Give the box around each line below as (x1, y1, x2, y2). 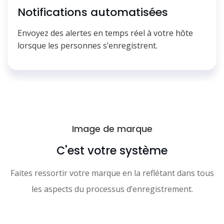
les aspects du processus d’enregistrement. (31, 183, 193, 195)
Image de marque (71, 122, 152, 135)
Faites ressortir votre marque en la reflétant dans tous (10, 167, 214, 179)
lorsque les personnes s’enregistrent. (17, 40, 157, 51)
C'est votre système (56, 142, 167, 159)
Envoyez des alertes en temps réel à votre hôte (17, 27, 193, 39)
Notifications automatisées (17, 4, 168, 20)
